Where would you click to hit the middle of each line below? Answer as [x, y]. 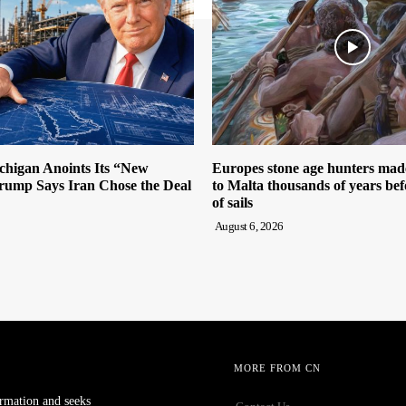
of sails [232, 203]
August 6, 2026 [249, 227]
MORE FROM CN [277, 368]
